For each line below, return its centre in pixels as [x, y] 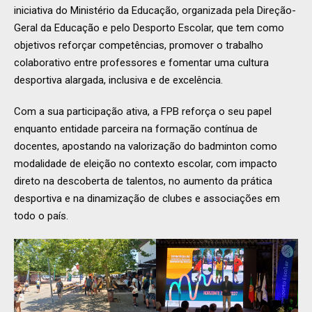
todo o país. [41, 216]
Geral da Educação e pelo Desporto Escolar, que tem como [149, 28]
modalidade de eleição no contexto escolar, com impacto [146, 164]
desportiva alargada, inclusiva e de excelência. [118, 80]
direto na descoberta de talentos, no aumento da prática [143, 181]
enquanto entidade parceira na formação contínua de [136, 129]
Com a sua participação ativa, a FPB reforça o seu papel [143, 112]
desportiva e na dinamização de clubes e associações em [147, 199]
